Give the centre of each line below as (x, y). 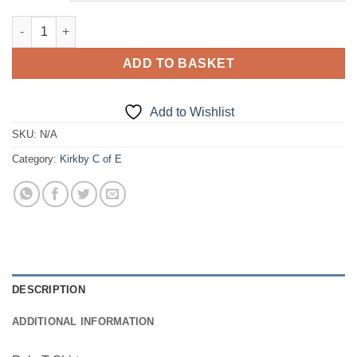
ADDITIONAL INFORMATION (83, 321)
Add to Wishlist (192, 112)
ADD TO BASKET (178, 63)
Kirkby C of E (91, 159)
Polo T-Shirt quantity (67, 24)
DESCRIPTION (49, 289)
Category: (36, 159)
